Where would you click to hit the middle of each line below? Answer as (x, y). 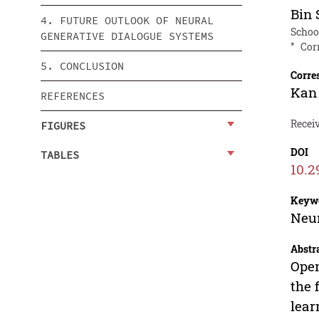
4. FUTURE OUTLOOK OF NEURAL (127, 20)
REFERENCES (73, 95)
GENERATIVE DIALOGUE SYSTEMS (127, 36)
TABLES (60, 155)
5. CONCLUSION (82, 66)
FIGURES (63, 125)
